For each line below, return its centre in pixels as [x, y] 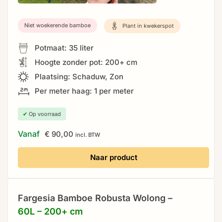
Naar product [113, 158]
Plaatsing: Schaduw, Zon [78, 77]
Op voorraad [44, 114]
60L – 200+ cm [50, 212]
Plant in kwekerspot [147, 26]
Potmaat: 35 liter [63, 48]
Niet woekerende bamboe [57, 26]
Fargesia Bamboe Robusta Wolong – [95, 198]
